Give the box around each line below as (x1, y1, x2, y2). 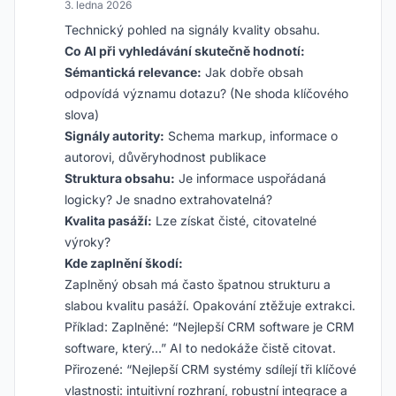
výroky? (65, 234, 110, 249)
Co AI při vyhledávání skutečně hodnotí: (65, 43, 305, 58)
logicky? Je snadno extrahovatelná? (65, 192, 272, 207)
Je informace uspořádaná (175, 171, 326, 186)
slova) (65, 107, 99, 122)
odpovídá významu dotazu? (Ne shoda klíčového (65, 86, 348, 101)
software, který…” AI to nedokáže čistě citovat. (65, 340, 336, 355)
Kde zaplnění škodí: (65, 255, 183, 270)
